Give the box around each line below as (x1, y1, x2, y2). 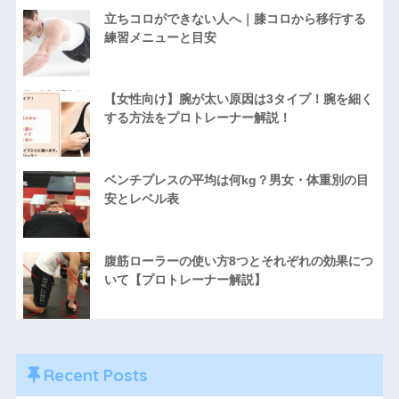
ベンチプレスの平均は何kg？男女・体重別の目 (103, 173, 369, 188)
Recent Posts (43, 364, 148, 386)
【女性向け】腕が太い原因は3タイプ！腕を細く (103, 92, 373, 107)
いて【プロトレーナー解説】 (103, 272, 266, 287)
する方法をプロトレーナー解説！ (103, 110, 291, 126)
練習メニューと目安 (103, 29, 216, 45)
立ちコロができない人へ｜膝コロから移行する (103, 11, 366, 26)
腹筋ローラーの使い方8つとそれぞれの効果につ (103, 253, 373, 268)
